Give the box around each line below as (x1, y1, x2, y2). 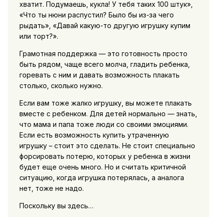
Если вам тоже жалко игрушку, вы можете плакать (19, 99, 192, 108)
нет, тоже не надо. (19, 184, 86, 193)
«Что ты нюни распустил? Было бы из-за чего (19, 11, 174, 19)
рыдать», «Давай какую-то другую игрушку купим (19, 21, 190, 30)
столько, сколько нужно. (19, 81, 103, 90)
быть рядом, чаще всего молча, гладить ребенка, (19, 60, 190, 69)
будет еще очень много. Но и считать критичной (19, 163, 186, 171)
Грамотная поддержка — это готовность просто (19, 49, 187, 58)
